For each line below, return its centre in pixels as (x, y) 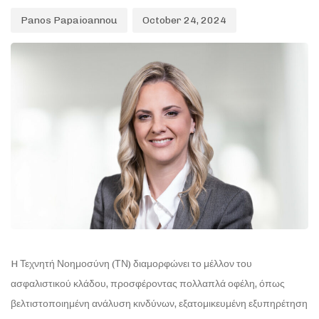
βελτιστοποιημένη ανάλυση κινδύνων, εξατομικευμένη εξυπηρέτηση (159, 303)
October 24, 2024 (184, 20)
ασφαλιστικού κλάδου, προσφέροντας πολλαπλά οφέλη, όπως (148, 283)
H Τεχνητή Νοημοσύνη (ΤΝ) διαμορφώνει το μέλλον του (131, 263)
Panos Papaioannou (69, 20)
